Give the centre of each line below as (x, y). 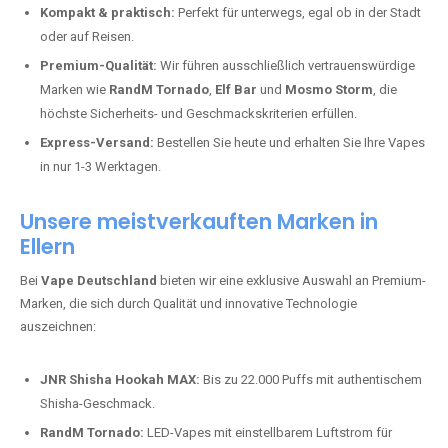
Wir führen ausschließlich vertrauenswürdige (286, 65)
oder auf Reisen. (87, 36)
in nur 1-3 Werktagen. (100, 166)
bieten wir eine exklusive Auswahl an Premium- (291, 280)
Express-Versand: (97, 142)
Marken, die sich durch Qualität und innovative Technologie (188, 303)
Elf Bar (236, 89)
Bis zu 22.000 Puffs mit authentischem (311, 379)
